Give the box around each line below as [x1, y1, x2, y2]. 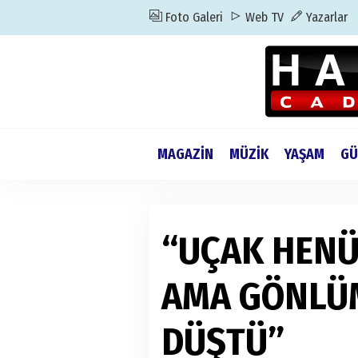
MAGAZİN [157, 145, 213, 163]
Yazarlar [303, 10, 348, 25]
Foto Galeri [162, 10, 223, 25]
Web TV [242, 10, 284, 25]
